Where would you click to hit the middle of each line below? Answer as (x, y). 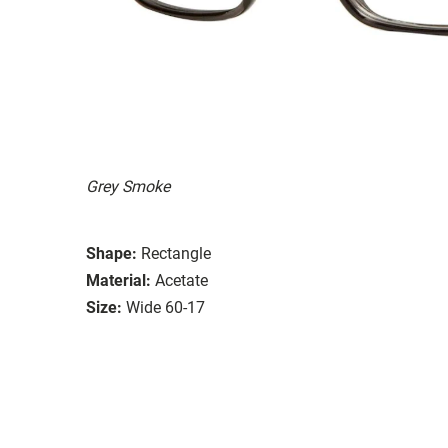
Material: (118, 280)
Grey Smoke (128, 186)
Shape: (111, 253)
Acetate (181, 280)
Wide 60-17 (165, 307)
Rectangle (176, 253)
